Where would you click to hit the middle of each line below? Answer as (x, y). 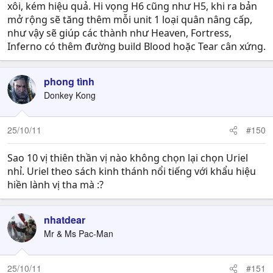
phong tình (69, 81)
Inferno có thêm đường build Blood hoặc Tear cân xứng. (136, 46)
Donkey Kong (70, 95)
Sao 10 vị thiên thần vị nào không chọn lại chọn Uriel (128, 158)
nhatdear (65, 220)
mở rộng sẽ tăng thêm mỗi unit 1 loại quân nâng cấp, (130, 19)
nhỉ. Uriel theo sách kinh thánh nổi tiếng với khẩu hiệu (132, 171)
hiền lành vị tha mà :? (55, 185)
